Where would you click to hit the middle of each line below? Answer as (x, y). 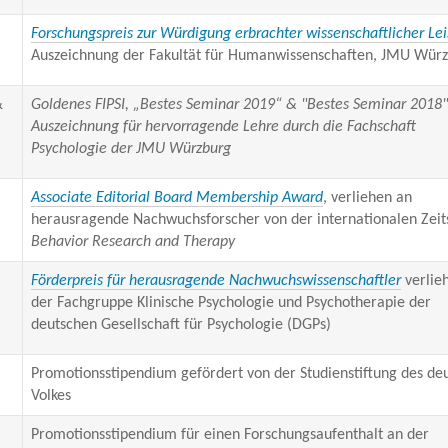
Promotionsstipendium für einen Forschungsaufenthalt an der (229, 435)
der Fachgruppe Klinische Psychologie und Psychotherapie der (230, 303)
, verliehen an (367, 198)
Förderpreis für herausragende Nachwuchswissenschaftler (215, 281)
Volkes (50, 396)
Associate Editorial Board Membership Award (176, 198)
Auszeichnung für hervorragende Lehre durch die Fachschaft (223, 127)
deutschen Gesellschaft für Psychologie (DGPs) (180, 325)
